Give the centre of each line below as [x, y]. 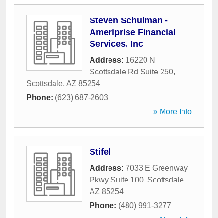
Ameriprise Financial [133, 32]
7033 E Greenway [157, 168]
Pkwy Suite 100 [117, 180]
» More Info [173, 112]
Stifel [100, 152]
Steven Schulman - [129, 20]
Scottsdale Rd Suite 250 [131, 72]
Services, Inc [116, 44]
